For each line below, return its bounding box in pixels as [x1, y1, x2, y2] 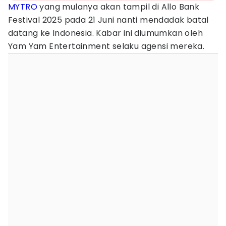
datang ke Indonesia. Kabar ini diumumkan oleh [8, 27, 203, 39]
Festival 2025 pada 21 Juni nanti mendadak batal [8, 14, 209, 26]
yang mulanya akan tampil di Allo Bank [37, 1, 200, 13]
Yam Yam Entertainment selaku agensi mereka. [8, 40, 205, 52]
